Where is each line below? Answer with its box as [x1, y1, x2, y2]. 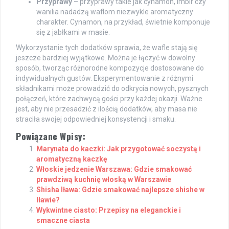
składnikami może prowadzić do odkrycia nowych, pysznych [16, 84, 209, 93]
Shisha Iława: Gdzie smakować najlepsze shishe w [36, 185, 204, 194]
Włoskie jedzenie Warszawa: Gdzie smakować [36, 165, 192, 173]
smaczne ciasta [36, 216, 90, 224]
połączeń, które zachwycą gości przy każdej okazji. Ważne [16, 94, 202, 103]
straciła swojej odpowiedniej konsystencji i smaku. [16, 114, 176, 123]
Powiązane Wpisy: [16, 129, 85, 143]
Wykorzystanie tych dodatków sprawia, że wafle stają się [16, 43, 197, 52]
